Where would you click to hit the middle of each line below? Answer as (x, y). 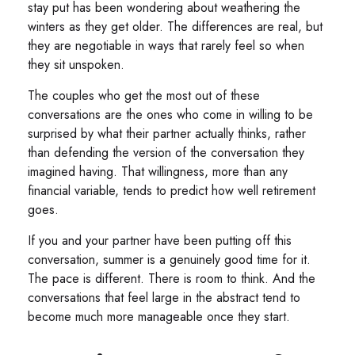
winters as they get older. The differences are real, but (175, 27)
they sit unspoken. (76, 65)
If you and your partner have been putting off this (160, 241)
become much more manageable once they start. (159, 317)
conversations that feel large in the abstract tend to (164, 298)
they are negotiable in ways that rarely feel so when (166, 46)
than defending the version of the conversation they (166, 153)
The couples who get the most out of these (144, 96)
